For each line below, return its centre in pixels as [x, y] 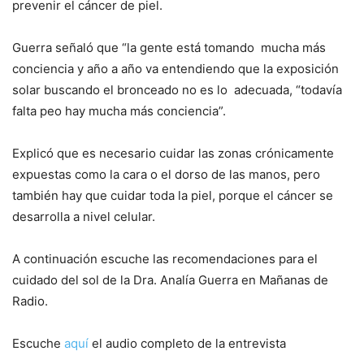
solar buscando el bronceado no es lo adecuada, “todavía [177, 90]
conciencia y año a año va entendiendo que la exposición [175, 69]
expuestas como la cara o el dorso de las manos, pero [166, 175]
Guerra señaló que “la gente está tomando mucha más [169, 48]
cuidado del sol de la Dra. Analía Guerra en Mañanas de [170, 280]
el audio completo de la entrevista [189, 344]
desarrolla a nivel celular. [87, 217]
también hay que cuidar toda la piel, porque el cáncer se [173, 196]
